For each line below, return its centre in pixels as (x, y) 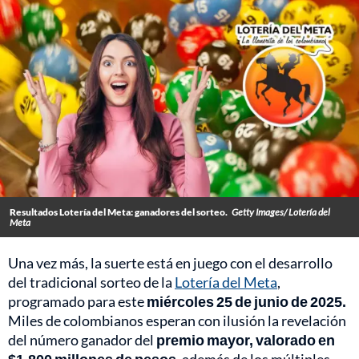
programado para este (77, 302)
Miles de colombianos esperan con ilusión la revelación (177, 321)
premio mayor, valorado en (246, 340)
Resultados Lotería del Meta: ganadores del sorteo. (119, 212)
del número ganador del (82, 340)
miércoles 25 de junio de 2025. (246, 302)
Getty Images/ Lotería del (281, 212)
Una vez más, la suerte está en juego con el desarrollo (170, 263)
